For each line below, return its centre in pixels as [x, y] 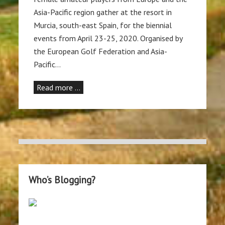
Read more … [59, 88]
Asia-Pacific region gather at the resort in [103, 12]
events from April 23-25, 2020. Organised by [108, 38]
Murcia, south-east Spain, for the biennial [103, 25]
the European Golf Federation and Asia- [101, 51]
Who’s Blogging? [62, 180]
